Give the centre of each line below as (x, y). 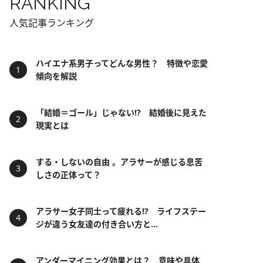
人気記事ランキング (52, 23)
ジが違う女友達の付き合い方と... (97, 224)
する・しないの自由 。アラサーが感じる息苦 (119, 162)
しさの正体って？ (68, 175)
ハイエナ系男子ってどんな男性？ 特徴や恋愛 (122, 63)
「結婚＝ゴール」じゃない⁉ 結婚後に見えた (121, 112)
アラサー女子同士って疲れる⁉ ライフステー (121, 211)
